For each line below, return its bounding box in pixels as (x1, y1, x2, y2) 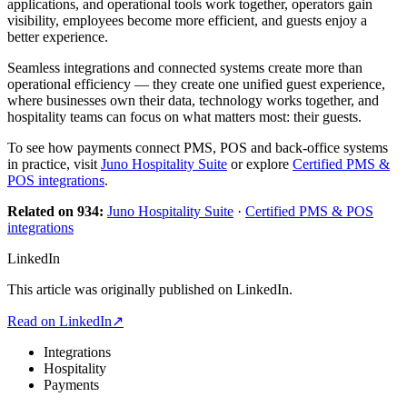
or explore (227, 155, 293, 172)
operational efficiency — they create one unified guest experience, (7, 75, 385, 92)
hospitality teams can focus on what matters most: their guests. (7, 108, 362, 124)
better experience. (7, 28, 108, 45)
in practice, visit (7, 155, 101, 172)
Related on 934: (7, 203, 104, 219)
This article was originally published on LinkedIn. (7, 281, 293, 297)
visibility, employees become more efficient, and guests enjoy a (7, 12, 367, 28)
